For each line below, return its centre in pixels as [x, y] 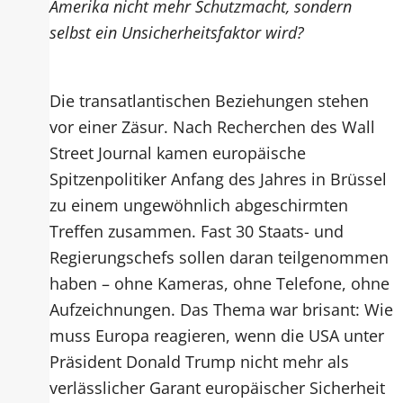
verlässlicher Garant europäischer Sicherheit [218, 388]
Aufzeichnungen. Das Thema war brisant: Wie [222, 309]
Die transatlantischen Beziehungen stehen [210, 101]
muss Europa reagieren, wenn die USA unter [217, 336]
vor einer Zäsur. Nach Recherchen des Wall [213, 127]
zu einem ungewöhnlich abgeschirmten [199, 205]
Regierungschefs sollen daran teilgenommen [219, 257]
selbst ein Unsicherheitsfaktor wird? [177, 31]
